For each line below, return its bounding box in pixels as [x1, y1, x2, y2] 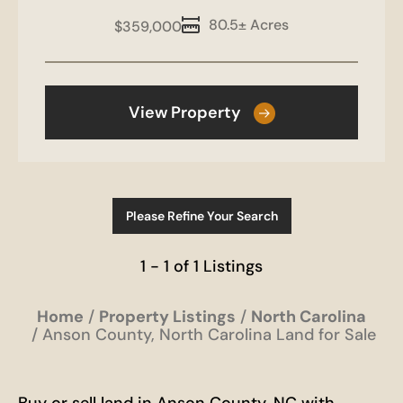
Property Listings [99, 306, 236, 327]
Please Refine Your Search [125, 208, 278, 224]
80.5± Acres [209, 15, 289, 35]
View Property [128, 102, 241, 123]
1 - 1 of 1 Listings [140, 255, 263, 277]
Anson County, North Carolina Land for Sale [42, 324, 376, 345]
